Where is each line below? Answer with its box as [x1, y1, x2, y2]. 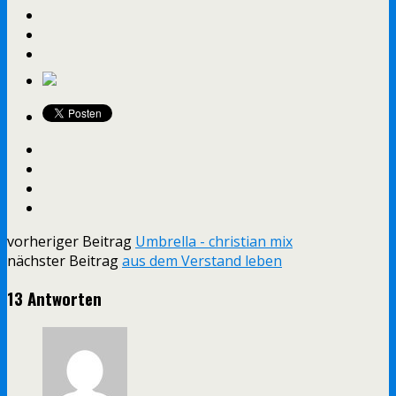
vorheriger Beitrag [7, 231, 135, 251]
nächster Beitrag [7, 250, 122, 270]
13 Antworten [7, 286, 102, 311]
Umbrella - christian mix [135, 231, 293, 251]
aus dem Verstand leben [122, 250, 282, 270]
